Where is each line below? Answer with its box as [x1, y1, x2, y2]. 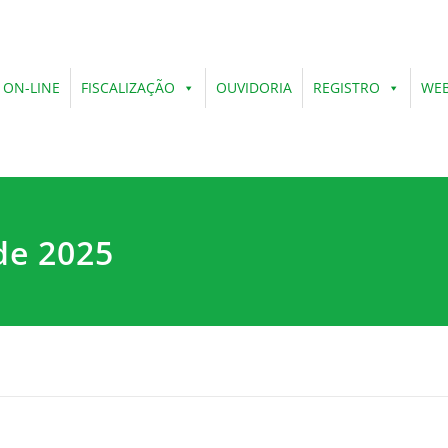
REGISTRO [313, 78, 380, 98]
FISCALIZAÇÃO [81, 78, 175, 98]
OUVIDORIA [216, 78, 292, 98]
